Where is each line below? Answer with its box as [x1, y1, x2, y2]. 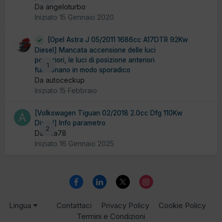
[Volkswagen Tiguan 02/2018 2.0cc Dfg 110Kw [35, 109, 182, 117]
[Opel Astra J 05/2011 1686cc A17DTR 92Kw [48, 36, 188, 44]
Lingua [9, 200, 33, 210]
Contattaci [56, 200, 92, 210]
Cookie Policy [159, 200, 206, 210]
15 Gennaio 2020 [59, 13, 114, 22]
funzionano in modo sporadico [35, 65, 130, 74]
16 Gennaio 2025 [59, 139, 114, 148]
